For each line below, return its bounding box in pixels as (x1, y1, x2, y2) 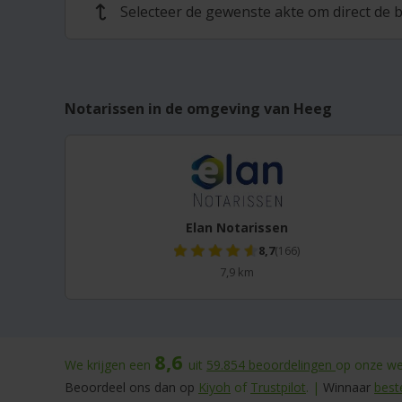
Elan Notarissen (185, 219, 288, 236)
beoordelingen (249, 356, 336, 373)
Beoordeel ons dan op (65, 379, 198, 396)
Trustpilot (250, 379, 306, 396)
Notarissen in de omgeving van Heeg (65, 99, 332, 118)
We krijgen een (65, 356, 154, 373)
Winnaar (323, 379, 371, 396)
